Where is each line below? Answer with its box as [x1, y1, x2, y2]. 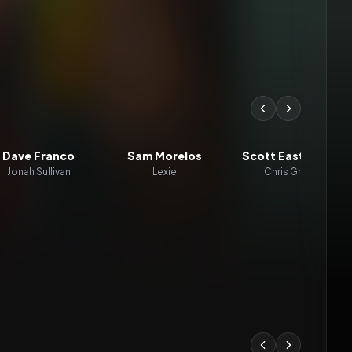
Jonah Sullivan [6, 166, 71, 178]
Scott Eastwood [242, 148, 338, 163]
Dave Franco [2, 148, 75, 163]
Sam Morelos [126, 148, 202, 163]
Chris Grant [264, 166, 316, 178]
